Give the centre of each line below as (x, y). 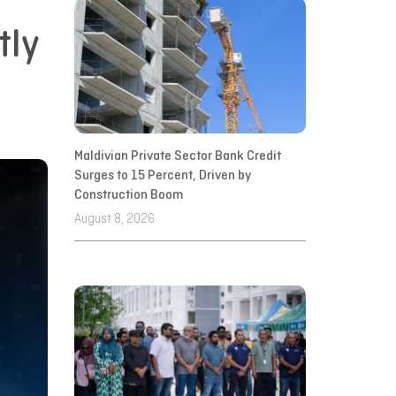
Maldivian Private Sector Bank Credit (177, 156)
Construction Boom (128, 195)
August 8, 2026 (114, 220)
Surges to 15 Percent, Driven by (162, 175)
